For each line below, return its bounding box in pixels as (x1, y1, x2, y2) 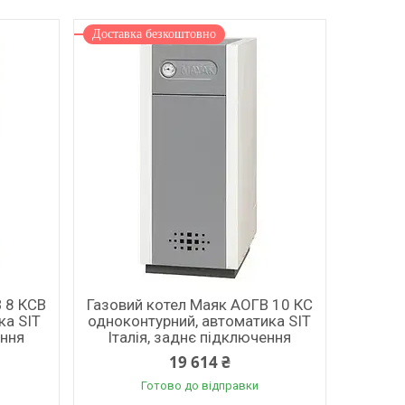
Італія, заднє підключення (108, 328, 292, 346)
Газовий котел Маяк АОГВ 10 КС (86, 296, 313, 314)
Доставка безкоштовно (91, 27, 216, 41)
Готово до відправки (140, 379, 259, 392)
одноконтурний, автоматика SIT (88, 312, 312, 330)
